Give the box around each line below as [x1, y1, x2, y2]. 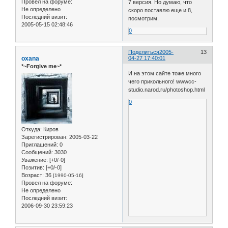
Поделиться [128, 49, 160, 55]
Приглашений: [21, 141, 58, 148]
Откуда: [21, 126, 42, 132]
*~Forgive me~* [21, 63, 62, 70]
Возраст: [21, 172, 44, 178]
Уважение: [21, 156, 48, 163]
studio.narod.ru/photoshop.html [128, 86, 205, 93]
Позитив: [21, 164, 44, 170]
